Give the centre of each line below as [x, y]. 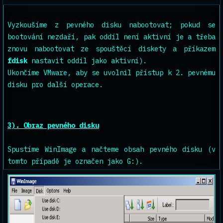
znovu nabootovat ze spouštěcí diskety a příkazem [111, 49]
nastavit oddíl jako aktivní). [87, 61]
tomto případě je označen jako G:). [75, 161]
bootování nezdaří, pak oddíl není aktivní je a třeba [111, 37]
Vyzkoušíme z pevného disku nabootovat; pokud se [111, 25]
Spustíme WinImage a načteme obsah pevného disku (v [111, 149]
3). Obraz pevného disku [53, 125]
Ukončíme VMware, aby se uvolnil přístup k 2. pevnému [111, 73]
